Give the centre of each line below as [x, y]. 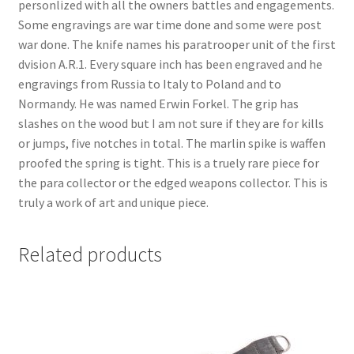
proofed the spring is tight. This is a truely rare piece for [168, 162]
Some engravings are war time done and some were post [169, 24]
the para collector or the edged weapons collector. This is [173, 182]
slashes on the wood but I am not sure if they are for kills [171, 123]
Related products [90, 255]
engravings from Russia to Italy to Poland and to [149, 83]
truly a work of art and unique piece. [113, 202]
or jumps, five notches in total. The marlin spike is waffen [171, 143]
